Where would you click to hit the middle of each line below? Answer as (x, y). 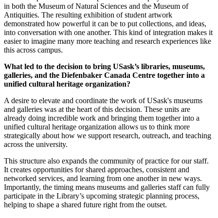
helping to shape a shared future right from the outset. (85, 205)
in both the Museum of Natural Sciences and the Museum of (96, 6)
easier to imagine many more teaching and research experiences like (108, 41)
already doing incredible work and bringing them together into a (102, 118)
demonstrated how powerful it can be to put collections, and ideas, (105, 24)
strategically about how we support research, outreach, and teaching (108, 136)
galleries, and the (32, 75)
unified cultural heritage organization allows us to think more (97, 127)
